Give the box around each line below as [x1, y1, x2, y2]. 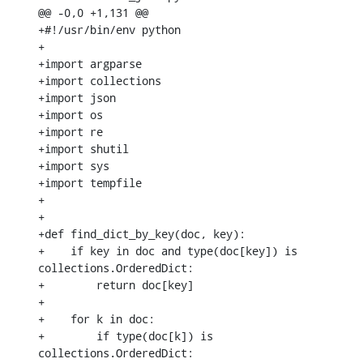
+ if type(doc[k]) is [38, 327, 213, 344]
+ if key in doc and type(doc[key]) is [38, 242, 297, 258]
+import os [38, 106, 103, 122]
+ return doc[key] [38, 276, 194, 293]
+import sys [38, 157, 109, 173]
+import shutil [38, 140, 129, 156]
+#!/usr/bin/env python [38, 21, 181, 37]
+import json [38, 89, 116, 105]
